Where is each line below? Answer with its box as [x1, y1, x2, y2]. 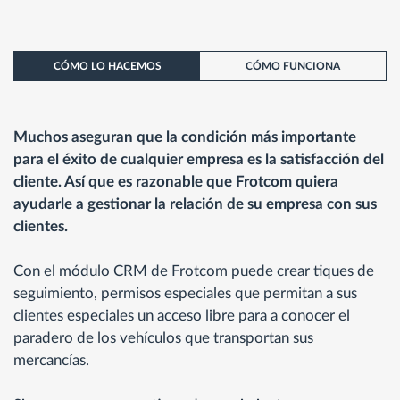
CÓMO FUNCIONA [246, 61, 340, 72]
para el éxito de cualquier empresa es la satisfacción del [13, 152, 384, 168]
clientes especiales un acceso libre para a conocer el [13, 308, 350, 324]
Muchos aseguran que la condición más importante [13, 129, 356, 146]
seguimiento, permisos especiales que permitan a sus [13, 286, 357, 302]
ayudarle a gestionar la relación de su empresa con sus [13, 196, 377, 212]
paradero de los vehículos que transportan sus [13, 330, 313, 346]
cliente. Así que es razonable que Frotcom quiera [13, 174, 338, 190]
